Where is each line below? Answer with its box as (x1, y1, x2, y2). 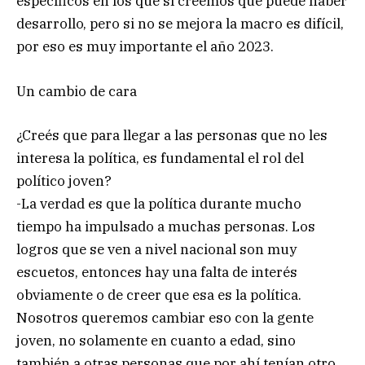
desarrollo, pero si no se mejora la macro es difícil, (16, 15, 344, 33)
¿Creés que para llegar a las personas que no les (16, 125, 328, 144)
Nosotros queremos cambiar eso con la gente (16, 308, 314, 327)
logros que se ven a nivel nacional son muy (16, 240, 297, 258)
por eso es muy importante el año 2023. (16, 37, 274, 56)
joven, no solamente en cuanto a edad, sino (16, 331, 296, 350)
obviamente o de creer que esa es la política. (16, 285, 301, 304)
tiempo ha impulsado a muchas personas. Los (16, 217, 315, 235)
